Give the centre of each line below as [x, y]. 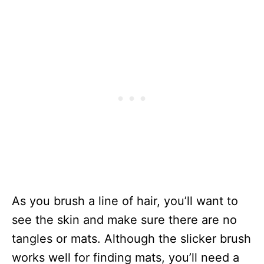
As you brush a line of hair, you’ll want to [125, 201]
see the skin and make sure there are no [124, 220]
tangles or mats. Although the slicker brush [131, 239]
